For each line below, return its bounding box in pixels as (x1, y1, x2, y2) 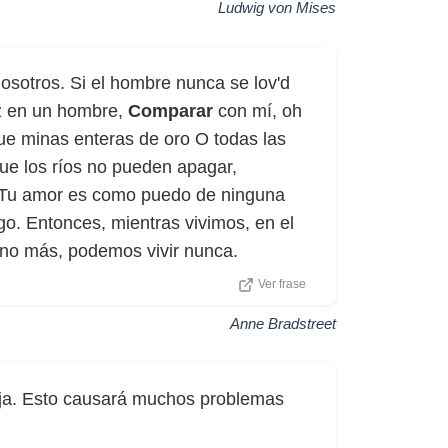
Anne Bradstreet (230, 315, 336, 332)
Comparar (128, 101, 213, 121)
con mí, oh (213, 101, 302, 121)
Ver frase (258, 278, 306, 290)
